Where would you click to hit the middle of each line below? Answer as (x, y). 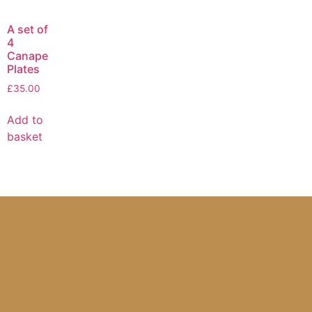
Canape (28, 56)
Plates (23, 69)
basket (25, 137)
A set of (28, 30)
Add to (25, 120)
